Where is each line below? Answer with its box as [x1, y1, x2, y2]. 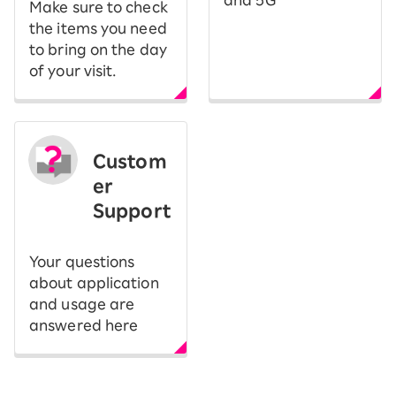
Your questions [29, 255, 135, 270]
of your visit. [29, 64, 117, 79]
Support [93, 202, 171, 220]
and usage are [29, 297, 135, 312]
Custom [93, 152, 167, 171]
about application [29, 276, 159, 291]
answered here [29, 318, 139, 333]
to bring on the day [29, 42, 167, 57]
